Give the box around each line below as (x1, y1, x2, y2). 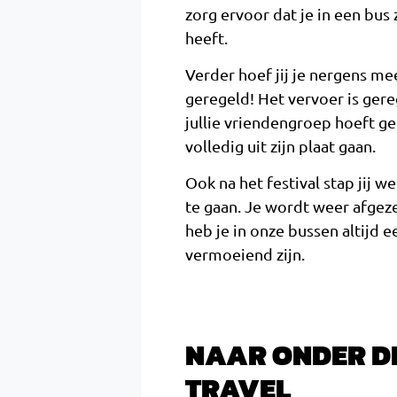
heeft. (185, 27, 228, 47)
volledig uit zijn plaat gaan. (185, 136, 376, 155)
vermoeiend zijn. (185, 245, 305, 264)
